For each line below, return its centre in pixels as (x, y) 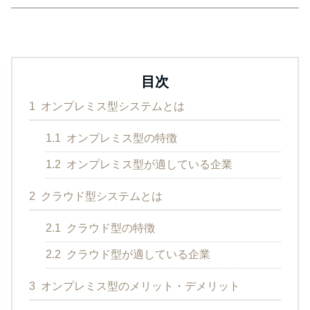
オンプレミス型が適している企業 (148, 165)
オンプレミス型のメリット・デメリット (139, 286)
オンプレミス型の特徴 (120, 138)
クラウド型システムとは (100, 197)
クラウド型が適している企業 (137, 255)
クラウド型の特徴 (109, 228)
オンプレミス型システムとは (111, 107)
